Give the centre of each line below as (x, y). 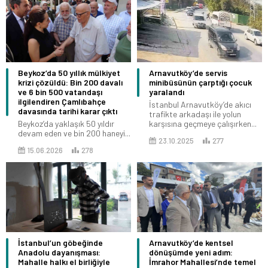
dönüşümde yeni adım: (191, 252)
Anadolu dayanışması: (59, 252)
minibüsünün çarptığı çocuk (200, 82)
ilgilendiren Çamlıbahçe (62, 101)
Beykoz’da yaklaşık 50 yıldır (66, 123)
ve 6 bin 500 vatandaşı (60, 92)
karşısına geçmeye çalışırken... (203, 123)
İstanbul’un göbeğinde (60, 243)
